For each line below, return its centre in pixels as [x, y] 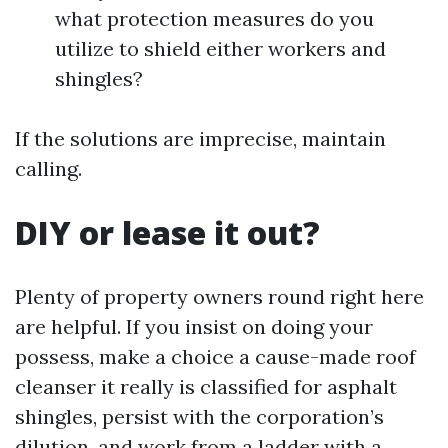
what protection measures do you [214, 18]
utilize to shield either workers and [220, 48]
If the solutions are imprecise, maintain [200, 138]
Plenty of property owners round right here [219, 296]
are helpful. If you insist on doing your [194, 326]
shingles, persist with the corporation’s [199, 416]
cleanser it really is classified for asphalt [206, 386]
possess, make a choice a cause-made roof [215, 356]
